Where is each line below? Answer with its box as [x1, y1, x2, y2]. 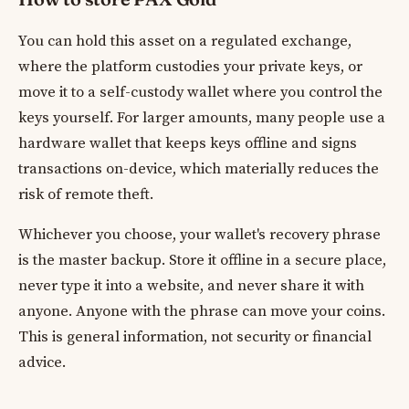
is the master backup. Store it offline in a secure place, [18, 250, 386, 270]
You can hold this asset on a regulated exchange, [18, 31, 351, 51]
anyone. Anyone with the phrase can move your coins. [18, 301, 385, 321]
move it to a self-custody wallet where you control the [18, 82, 383, 102]
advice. [18, 352, 66, 372]
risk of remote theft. [18, 184, 153, 204]
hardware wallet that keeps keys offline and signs [18, 133, 357, 153]
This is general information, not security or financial [18, 327, 372, 347]
